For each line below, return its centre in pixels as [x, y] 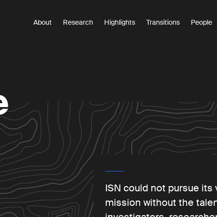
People [201, 22]
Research [78, 22]
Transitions [163, 22]
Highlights [120, 22]
